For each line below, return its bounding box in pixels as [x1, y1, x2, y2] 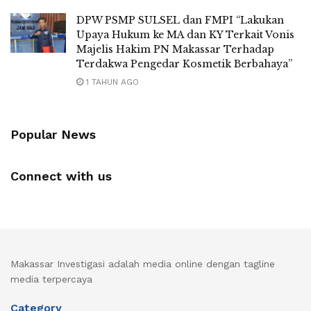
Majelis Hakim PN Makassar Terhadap [76, 42, 274, 56]
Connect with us [10, 168, 112, 183]
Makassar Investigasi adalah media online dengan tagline [10, 258, 275, 269]
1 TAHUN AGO [83, 76, 139, 87]
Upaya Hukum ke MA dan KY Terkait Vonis [76, 28, 294, 41]
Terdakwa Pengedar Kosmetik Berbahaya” [76, 57, 292, 70]
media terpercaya [10, 273, 92, 285]
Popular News [10, 126, 96, 142]
